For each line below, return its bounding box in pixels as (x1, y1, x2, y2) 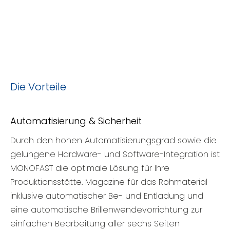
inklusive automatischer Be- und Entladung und (10, 189, 203, 202)
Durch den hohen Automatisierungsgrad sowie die (10, 134, 217, 146)
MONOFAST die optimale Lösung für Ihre (10, 162, 169, 174)
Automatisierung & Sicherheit (10, 114, 142, 127)
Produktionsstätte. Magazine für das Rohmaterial (10, 176, 207, 188)
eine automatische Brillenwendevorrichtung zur (10, 203, 202, 216)
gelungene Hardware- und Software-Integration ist (10, 148, 220, 160)
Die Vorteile (10, 79, 66, 94)
